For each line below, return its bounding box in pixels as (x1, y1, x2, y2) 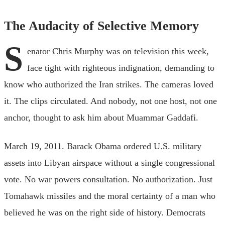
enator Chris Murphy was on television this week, (27, 46, 209, 56)
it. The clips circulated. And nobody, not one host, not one (4, 95, 217, 106)
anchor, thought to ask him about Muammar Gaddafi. (4, 112, 198, 123)
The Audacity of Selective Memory (4, 18, 199, 33)
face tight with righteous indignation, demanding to (27, 62, 214, 73)
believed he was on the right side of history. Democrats (4, 207, 205, 217)
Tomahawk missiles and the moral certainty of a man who (4, 190, 215, 201)
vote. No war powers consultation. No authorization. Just (4, 174, 212, 184)
